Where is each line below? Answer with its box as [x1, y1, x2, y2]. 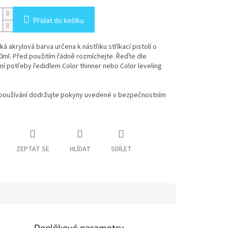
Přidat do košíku [33, 16, 84, 25]
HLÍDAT [69, 144, 91, 155]
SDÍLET [110, 144, 132, 155]
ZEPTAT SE [16, 144, 49, 155]
